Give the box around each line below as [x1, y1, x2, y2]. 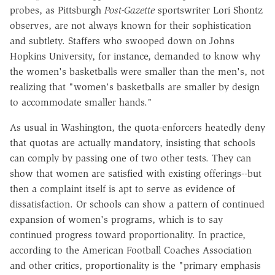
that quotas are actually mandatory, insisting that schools [10, 136, 255, 149]
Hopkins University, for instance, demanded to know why [10, 50, 260, 62]
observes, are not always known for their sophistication [10, 19, 251, 31]
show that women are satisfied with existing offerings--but [10, 167, 261, 179]
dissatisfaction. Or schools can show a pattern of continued [10, 198, 265, 210]
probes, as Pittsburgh [10, 4, 104, 16]
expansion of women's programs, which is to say [10, 213, 223, 225]
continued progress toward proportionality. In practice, [10, 228, 246, 241]
